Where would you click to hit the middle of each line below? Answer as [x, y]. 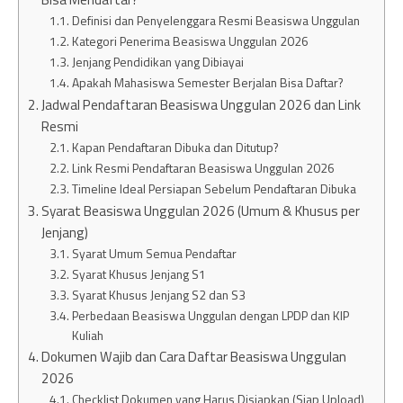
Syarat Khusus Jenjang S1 [139, 274]
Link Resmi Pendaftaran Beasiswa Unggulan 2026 [203, 168]
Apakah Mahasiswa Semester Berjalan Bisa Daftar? [207, 82]
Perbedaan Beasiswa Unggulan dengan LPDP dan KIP [210, 315]
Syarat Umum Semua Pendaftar [154, 253]
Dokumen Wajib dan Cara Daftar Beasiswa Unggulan [194, 357]
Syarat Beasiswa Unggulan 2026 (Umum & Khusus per [201, 211]
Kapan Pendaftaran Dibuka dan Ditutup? [175, 147]
